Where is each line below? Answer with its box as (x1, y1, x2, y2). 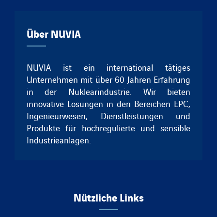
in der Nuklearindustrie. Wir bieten (26, 85, 191, 97)
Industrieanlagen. (26, 133, 91, 146)
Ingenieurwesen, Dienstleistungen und (26, 109, 191, 122)
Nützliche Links (73, 189, 144, 204)
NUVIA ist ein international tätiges (26, 61, 191, 73)
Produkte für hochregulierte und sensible (26, 121, 191, 134)
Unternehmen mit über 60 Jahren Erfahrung (26, 73, 191, 85)
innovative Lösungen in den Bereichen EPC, (26, 97, 191, 109)
